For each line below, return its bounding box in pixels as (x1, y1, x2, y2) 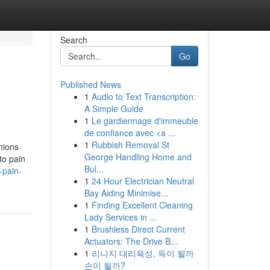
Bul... (84, 163, 104, 175)
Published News (60, 78, 121, 90)
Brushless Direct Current (91, 223, 185, 235)
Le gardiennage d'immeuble (91, 115, 198, 127)
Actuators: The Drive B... (84, 235, 178, 247)
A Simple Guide (84, 102, 143, 115)
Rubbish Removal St (91, 139, 169, 151)
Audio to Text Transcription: (91, 90, 196, 102)
